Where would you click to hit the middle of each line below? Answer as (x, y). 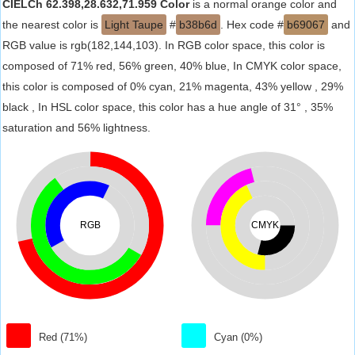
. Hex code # (252, 25)
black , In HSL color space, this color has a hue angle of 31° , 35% (168, 107)
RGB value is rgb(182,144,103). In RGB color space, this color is (164, 45)
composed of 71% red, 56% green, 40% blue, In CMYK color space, (172, 66)
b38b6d (198, 25)
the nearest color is (52, 25)
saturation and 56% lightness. (76, 128)
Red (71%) (63, 337)
